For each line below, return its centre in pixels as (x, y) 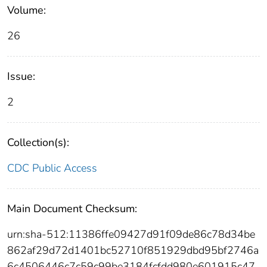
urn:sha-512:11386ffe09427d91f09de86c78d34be (131, 235)
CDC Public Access (52, 168)
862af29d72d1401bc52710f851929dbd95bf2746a (133, 251)
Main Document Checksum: (72, 209)
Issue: (21, 77)
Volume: (27, 10)
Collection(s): (38, 143)
